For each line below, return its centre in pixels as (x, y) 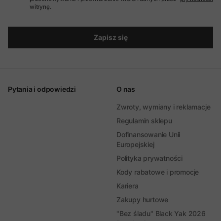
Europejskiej (135, 144)
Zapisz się (110, 37)
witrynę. (40, 7)
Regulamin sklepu (144, 121)
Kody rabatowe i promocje (158, 172)
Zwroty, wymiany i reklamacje (164, 107)
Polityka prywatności (149, 158)
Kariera (128, 186)
